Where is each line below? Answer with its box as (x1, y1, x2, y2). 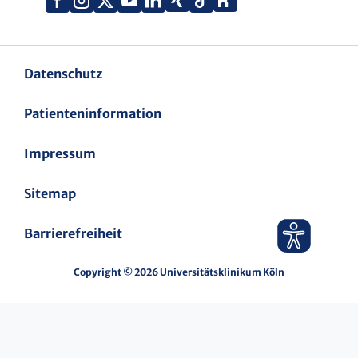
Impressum (24, 145, 96, 161)
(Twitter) (116, 12, 185, 33)
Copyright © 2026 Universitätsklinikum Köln (74, 265, 284, 278)
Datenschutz (24, 65, 102, 82)
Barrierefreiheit (24, 225, 122, 241)
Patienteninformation (24, 105, 161, 121)
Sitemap (24, 185, 76, 201)
